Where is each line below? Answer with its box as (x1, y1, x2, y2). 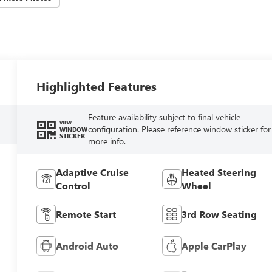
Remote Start (56, 207, 117, 220)
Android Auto (56, 239, 119, 252)
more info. (87, 135, 126, 147)
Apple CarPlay (181, 239, 246, 252)
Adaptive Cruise (56, 165, 129, 178)
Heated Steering (181, 165, 256, 178)
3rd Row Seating (181, 207, 257, 220)
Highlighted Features (36, 77, 157, 94)
